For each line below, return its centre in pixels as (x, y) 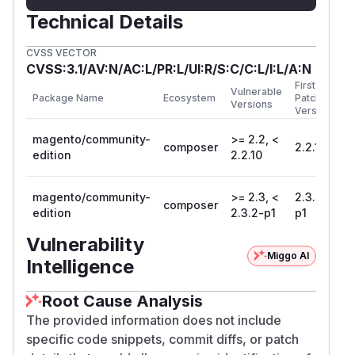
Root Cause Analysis (122, 301)
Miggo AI (288, 255)
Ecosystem (189, 97)
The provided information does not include (154, 320)
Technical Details (105, 21)
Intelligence (80, 266)
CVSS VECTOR (61, 52)
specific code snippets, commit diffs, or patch (162, 339)
